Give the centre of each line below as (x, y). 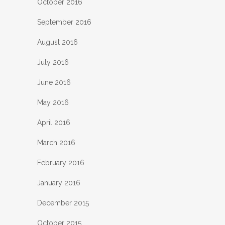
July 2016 (53, 63)
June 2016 (54, 83)
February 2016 (61, 163)
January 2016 (59, 183)
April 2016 (54, 123)
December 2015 (63, 203)
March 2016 (56, 143)
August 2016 (58, 42)
